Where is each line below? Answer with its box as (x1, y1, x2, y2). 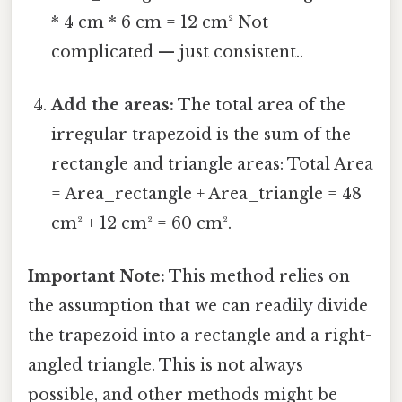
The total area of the (174, 95, 346, 116)
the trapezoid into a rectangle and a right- (28, 326, 371, 346)
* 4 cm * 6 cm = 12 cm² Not (51, 12, 269, 32)
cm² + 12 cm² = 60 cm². (51, 214, 232, 234)
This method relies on (165, 267, 350, 287)
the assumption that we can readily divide (28, 296, 368, 317)
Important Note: (28, 267, 165, 287)
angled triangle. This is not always (28, 355, 303, 376)
